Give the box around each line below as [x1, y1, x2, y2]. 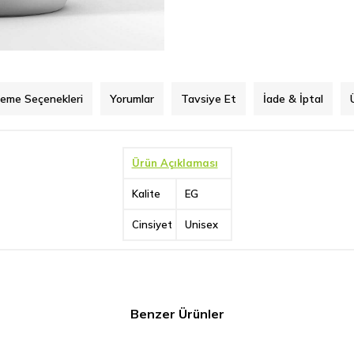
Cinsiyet [131, 218, 172, 231]
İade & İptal [262, 92, 323, 106]
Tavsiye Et [180, 92, 236, 106]
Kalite [131, 187, 160, 200]
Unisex [185, 218, 218, 231]
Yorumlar [109, 92, 154, 106]
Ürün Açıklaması [131, 156, 218, 169]
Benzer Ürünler [130, 306, 224, 322]
